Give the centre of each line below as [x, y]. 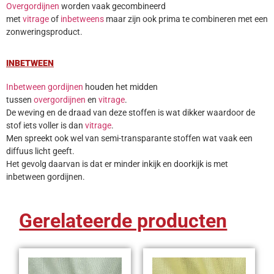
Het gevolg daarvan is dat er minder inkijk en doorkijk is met [117, 164]
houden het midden [120, 87]
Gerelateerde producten [123, 221]
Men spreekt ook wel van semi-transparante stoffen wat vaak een [129, 138]
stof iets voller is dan [46, 125]
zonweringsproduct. [44, 32]
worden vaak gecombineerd [113, 6]
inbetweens [82, 19]
